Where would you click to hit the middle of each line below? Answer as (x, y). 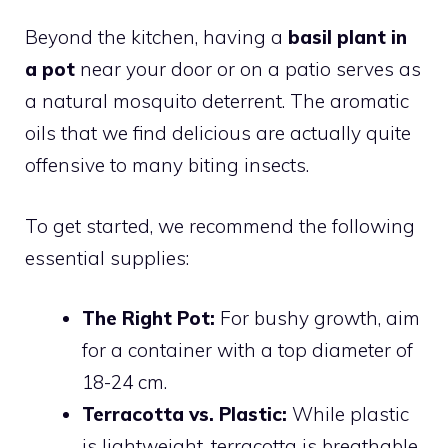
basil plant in (347, 37)
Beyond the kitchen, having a (156, 37)
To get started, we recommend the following (220, 225)
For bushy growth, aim (317, 318)
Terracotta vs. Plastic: (184, 414)
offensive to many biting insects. (167, 165)
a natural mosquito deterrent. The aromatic (217, 101)
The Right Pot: (148, 318)
